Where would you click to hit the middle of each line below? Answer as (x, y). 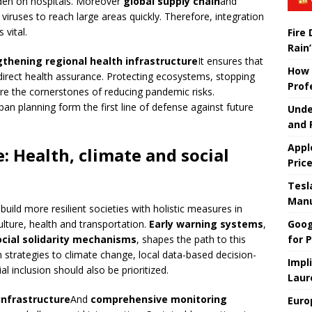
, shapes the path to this (191, 240)
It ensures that (231, 61)
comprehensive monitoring (159, 299)
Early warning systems (206, 224)
